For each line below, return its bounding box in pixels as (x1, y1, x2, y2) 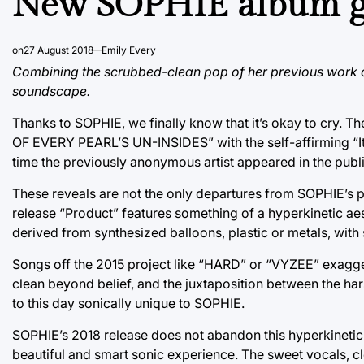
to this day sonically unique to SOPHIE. (12, 294, 245, 311)
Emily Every (102, 43, 156, 56)
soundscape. (12, 82, 90, 99)
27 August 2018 (24, 43, 93, 56)
